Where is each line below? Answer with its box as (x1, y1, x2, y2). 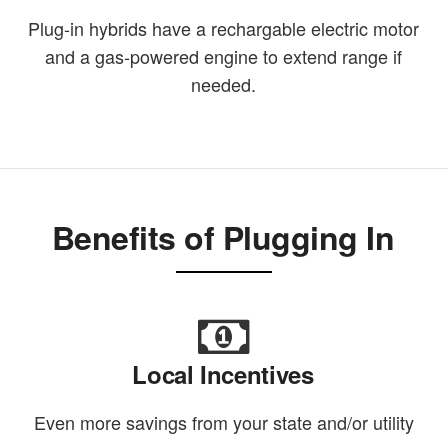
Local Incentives (132, 357, 314, 392)
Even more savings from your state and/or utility (33, 409, 414, 436)
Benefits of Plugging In (51, 214, 395, 261)
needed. (191, 71, 257, 98)
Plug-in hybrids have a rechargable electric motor (28, 15, 420, 42)
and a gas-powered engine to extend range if (45, 43, 403, 70)
